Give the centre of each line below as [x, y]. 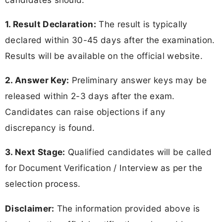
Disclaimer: [30, 208]
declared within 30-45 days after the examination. [110, 40]
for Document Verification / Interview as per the [104, 168]
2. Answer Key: [37, 80]
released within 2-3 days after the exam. [90, 96]
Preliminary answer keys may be [138, 80]
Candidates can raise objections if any [85, 112]
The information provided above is [127, 208]
